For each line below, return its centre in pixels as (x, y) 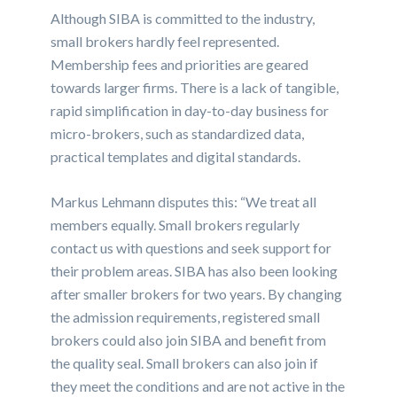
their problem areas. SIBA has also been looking (195, 271)
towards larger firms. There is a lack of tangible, (195, 88)
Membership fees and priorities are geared (180, 65)
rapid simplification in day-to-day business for (190, 111)
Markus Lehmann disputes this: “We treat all (184, 202)
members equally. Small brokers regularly (175, 225)
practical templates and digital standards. (176, 157)
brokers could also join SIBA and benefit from (189, 340)
